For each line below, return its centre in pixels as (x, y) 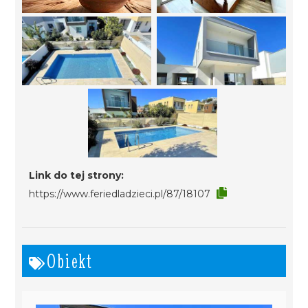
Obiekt (70, 261)
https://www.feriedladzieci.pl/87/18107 (120, 194)
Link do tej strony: (77, 175)
